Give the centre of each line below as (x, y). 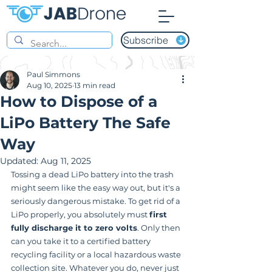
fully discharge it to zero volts (74, 228)
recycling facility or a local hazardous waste (97, 254)
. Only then (160, 228)
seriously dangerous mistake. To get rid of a (97, 201)
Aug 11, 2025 (66, 161)
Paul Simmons (53, 74)
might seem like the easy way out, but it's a (97, 188)
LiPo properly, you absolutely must (80, 214)
